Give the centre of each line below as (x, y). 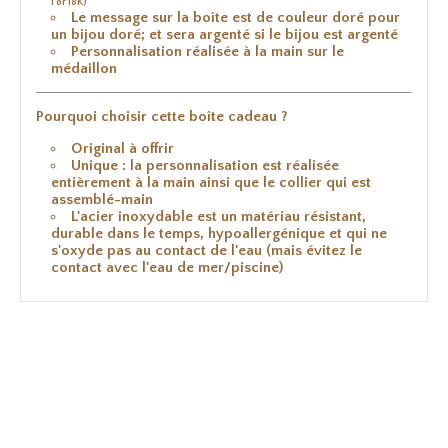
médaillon (84, 68)
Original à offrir (122, 148)
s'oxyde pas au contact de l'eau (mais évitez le (206, 250)
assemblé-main (102, 199)
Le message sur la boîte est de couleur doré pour (235, 17)
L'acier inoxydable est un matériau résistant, (218, 216)
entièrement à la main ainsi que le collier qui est (211, 182)
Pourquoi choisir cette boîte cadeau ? (161, 116)
